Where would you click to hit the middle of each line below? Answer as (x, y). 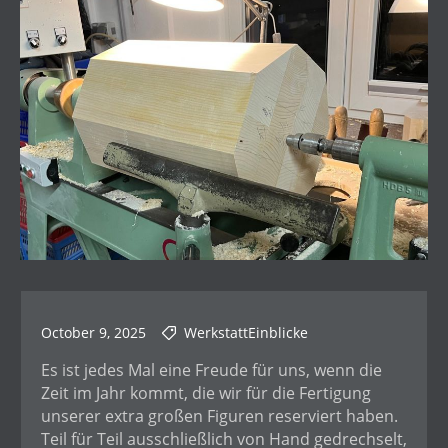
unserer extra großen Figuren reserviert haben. (219, 416)
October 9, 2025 (93, 333)
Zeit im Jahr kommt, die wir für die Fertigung (206, 393)
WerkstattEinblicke (246, 333)
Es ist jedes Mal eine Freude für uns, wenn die (211, 370)
